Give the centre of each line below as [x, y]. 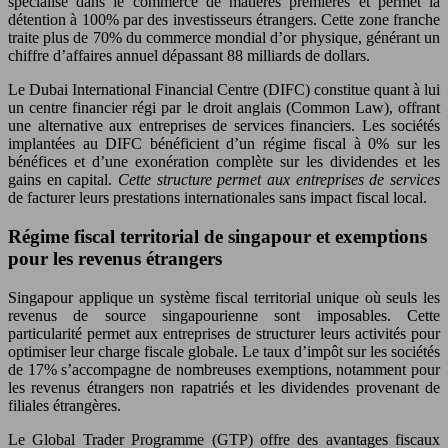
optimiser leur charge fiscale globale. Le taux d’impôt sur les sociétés [224, 351]
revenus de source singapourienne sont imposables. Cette [224, 315]
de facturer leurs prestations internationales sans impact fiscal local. [217, 198]
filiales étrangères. [64, 405]
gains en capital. [63, 180]
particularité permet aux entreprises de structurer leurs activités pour [224, 333]
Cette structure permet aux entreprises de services [279, 180]
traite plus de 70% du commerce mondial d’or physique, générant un [224, 38]
